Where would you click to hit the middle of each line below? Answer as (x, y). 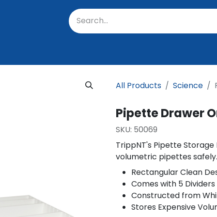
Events (163, 51)
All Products (139, 85)
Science (188, 85)
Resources (114, 51)
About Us (61, 51)
